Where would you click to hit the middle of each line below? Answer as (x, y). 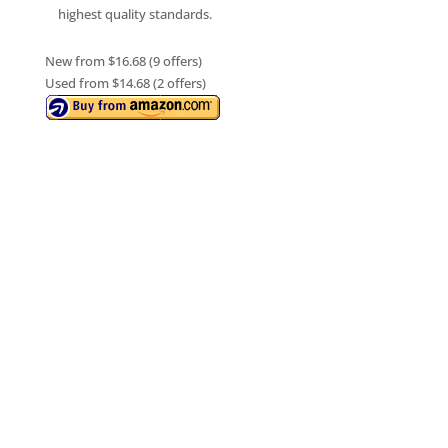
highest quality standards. (134, 14)
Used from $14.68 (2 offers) (125, 83)
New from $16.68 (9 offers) (123, 61)
